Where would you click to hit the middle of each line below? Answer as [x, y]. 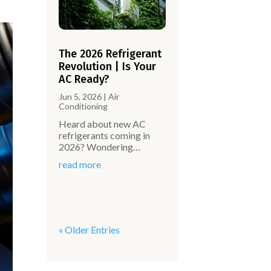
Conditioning [83, 106]
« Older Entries [90, 230]
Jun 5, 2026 [80, 97]
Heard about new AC [103, 124]
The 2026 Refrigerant [110, 54]
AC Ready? [84, 80]
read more [80, 165]
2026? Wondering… [100, 147]
